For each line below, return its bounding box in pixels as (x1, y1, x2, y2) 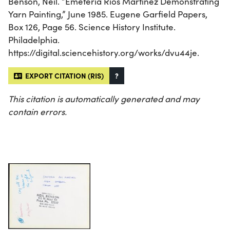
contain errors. (8, 106, 67, 118)
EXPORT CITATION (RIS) (22, 70, 104, 81)
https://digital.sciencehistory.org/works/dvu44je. (8, 47, 199, 59)
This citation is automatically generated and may (8, 93, 200, 105)
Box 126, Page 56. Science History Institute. (8, 21, 176, 33)
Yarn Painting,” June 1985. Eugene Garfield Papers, (8, 8, 207, 21)
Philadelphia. (8, 34, 60, 46)
